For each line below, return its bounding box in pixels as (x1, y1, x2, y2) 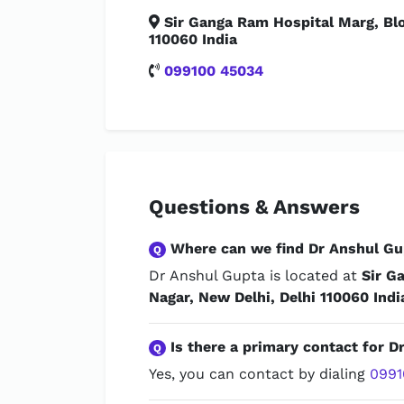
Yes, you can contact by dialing (149, 365, 370, 382)
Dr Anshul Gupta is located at (149, 267, 362, 284)
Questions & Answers (149, 195, 360, 218)
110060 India (149, 31, 237, 48)
